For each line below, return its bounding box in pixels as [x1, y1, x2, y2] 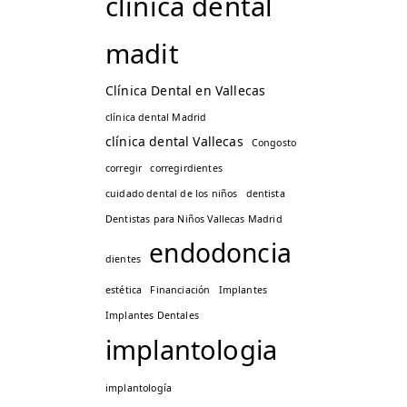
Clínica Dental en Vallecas [105, 81, 266, 99]
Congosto [251, 135, 297, 149]
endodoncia [149, 234, 292, 270]
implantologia [105, 331, 278, 367]
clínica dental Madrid [105, 110, 207, 124]
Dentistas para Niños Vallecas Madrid [105, 212, 283, 225]
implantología [105, 381, 173, 394]
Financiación [150, 283, 211, 296]
